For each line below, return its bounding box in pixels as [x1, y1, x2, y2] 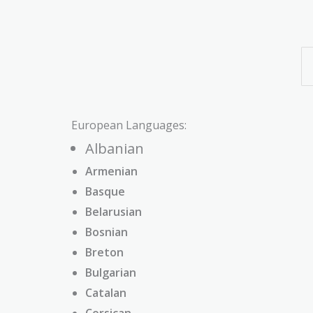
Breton [85, 244, 124, 260]
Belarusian [85, 203, 142, 219]
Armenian [85, 163, 138, 179]
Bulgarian [85, 264, 136, 280]
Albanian [85, 138, 144, 158]
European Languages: [71, 117, 187, 133]
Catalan [85, 284, 126, 300]
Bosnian [85, 224, 128, 240]
